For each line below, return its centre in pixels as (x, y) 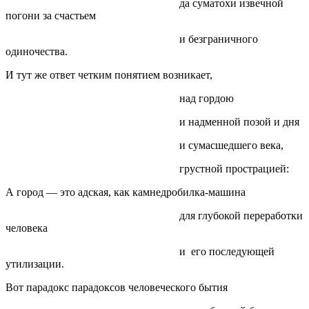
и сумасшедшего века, (144, 145)
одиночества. (37, 51)
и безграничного (132, 39)
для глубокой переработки (154, 215)
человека (27, 228)
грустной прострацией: (147, 168)
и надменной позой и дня (152, 121)
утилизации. (35, 263)
